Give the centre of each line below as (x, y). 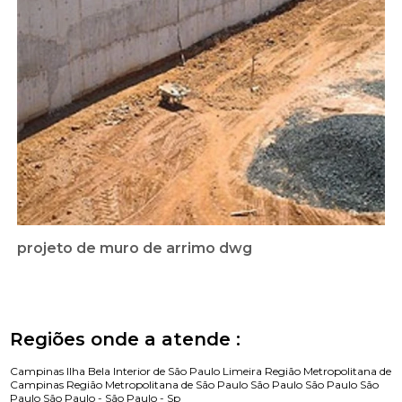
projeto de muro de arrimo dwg (135, 249)
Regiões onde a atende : (126, 340)
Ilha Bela (89, 371)
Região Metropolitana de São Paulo (157, 385)
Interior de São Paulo (168, 371)
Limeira (243, 371)
